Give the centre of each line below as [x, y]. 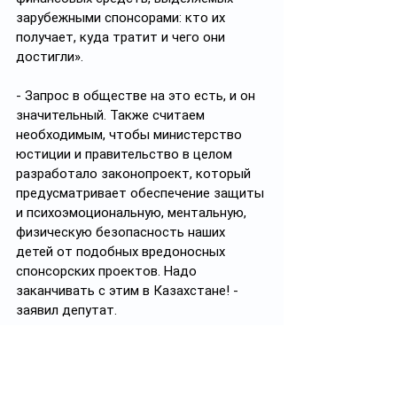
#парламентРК [62, 369]
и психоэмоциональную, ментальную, [133, 213]
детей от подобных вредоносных [122, 252]
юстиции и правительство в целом [126, 154]
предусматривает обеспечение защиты [142, 193]
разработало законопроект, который [135, 174]
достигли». [50, 57]
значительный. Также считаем [112, 115]
